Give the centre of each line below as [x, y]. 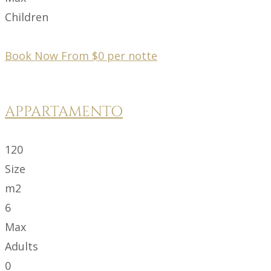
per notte [132, 55]
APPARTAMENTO [64, 112]
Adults [21, 246]
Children [27, 17]
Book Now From [48, 55]
